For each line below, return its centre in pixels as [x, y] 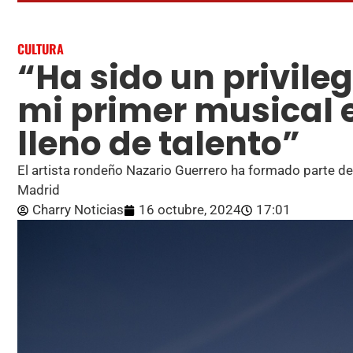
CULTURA [41, 49]
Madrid [39, 190]
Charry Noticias [78, 210]
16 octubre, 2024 [190, 210]
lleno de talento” [159, 144]
